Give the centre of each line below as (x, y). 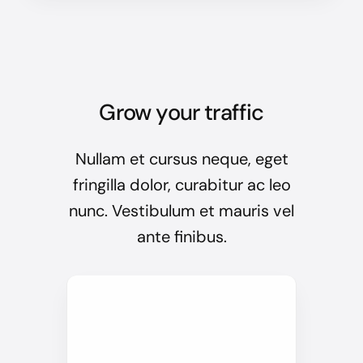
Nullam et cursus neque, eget (181, 159)
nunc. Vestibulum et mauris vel (181, 211)
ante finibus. (181, 237)
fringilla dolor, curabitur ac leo (181, 185)
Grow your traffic (181, 113)
